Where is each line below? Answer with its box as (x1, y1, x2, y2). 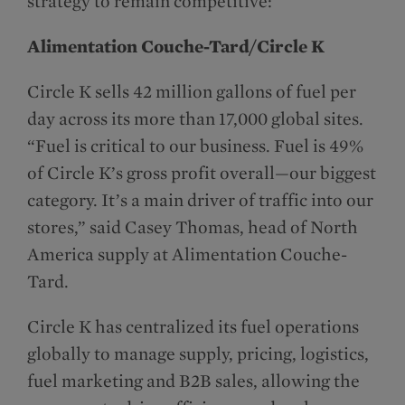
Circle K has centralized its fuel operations (27, 316, 359, 338)
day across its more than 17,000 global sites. (27, 108, 363, 130)
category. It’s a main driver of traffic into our (27, 189, 373, 212)
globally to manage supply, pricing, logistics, (27, 343, 369, 365)
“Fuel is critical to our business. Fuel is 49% (27, 135, 363, 157)
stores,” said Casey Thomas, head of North (27, 216, 358, 239)
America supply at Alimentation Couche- (27, 243, 347, 266)
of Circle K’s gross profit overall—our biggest (27, 162, 376, 184)
